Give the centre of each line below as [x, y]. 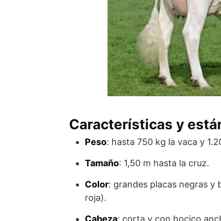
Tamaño [102, 163]
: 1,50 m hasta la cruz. [164, 163]
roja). [96, 198]
